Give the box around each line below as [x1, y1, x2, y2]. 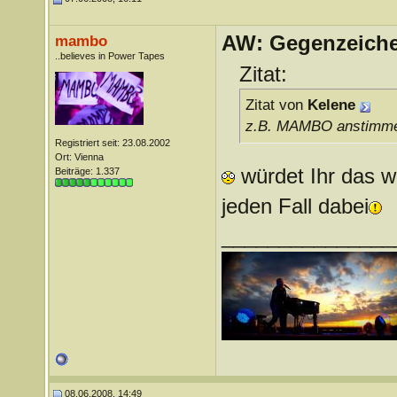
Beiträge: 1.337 [54, 166, 120, 176]
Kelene [307, 97, 355, 113]
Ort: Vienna [54, 152, 104, 162]
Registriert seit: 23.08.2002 [54, 137, 170, 148]
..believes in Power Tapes [54, 51, 165, 61]
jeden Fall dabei [221, 194, 369, 218]
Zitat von [245, 97, 307, 113]
